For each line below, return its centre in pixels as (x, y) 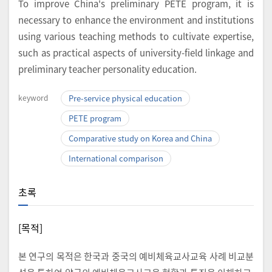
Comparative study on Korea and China (140, 138)
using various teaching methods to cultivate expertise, (136, 36)
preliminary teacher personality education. (107, 69)
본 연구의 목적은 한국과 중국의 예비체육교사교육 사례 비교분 (136, 256)
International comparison (116, 158)
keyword (33, 98)
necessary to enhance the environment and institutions (136, 20)
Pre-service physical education (125, 98)
